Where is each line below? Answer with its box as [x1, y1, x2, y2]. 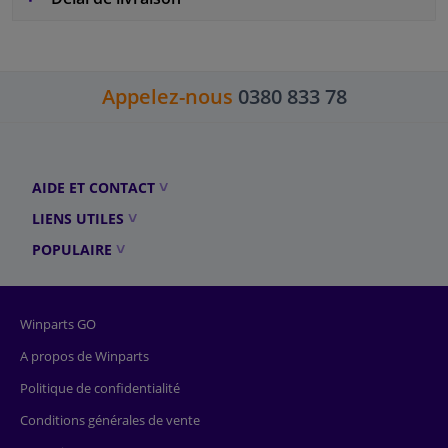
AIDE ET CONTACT [32, 177, 155, 197]
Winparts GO [20, 314, 96, 333]
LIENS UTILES [32, 208, 124, 228]
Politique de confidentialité [20, 378, 180, 397]
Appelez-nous [101, 82, 233, 110]
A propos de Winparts [20, 346, 149, 365]
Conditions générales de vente [20, 410, 200, 429]
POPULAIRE [32, 239, 112, 259]
